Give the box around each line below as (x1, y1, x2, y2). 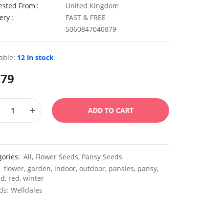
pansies (109, 164, 134, 173)
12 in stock (17, 53, 54, 62)
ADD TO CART (88, 106, 133, 115)
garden (27, 164, 51, 173)
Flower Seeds (35, 152, 78, 161)
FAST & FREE (66, 13, 106, 22)
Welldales (11, 185, 43, 195)
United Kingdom (66, 1, 119, 10)
